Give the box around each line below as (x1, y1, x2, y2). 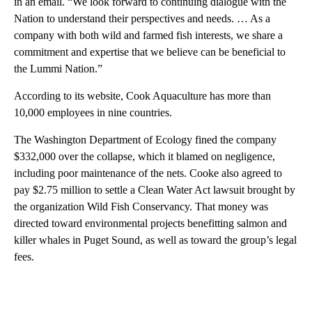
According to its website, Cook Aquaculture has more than (14, 89, 271, 102)
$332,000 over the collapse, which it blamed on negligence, (14, 150, 275, 162)
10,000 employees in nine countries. (14, 106, 172, 118)
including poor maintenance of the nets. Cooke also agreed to (14, 166, 282, 179)
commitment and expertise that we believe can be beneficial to (14, 45, 286, 58)
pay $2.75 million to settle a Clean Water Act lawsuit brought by (14, 183, 295, 196)
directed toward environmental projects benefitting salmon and (14, 217, 287, 229)
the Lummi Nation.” (14, 62, 102, 75)
